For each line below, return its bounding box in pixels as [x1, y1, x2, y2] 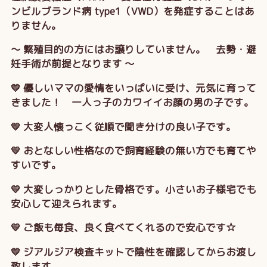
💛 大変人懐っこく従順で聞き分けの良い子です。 [10, 119, 236, 133]
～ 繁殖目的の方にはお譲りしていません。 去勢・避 [10, 42, 256, 57]
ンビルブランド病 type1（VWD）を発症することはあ [10, 4, 254, 18]
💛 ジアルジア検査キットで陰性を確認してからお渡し [10, 244, 256, 259]
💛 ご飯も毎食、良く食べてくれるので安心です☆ [10, 221, 236, 235]
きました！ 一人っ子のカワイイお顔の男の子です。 [10, 95, 254, 109]
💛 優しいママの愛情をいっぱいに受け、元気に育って [10, 80, 256, 95]
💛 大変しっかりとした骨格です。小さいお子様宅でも [10, 182, 256, 196]
